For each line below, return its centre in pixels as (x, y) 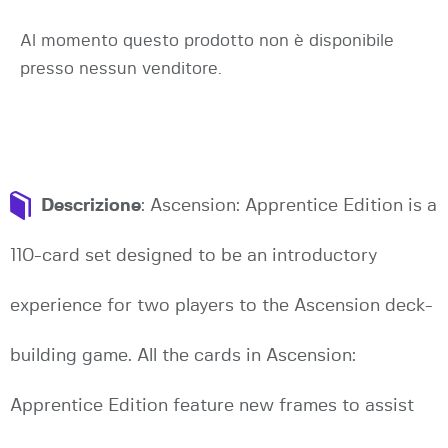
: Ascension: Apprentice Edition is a (289, 205)
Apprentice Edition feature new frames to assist (212, 405)
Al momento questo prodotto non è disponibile (207, 40)
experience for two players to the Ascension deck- (221, 305)
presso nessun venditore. (121, 68)
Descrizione (91, 205)
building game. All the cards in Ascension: (183, 355)
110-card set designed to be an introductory (193, 255)
